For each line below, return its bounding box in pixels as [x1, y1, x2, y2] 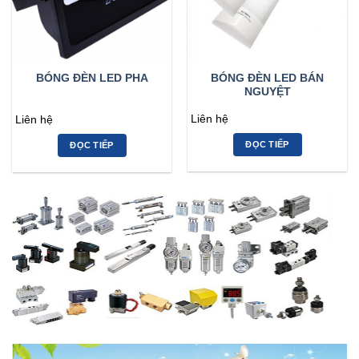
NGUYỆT [244, 85, 291, 98]
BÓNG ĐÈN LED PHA [35, 72, 148, 85]
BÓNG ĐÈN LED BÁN [211, 71, 324, 84]
